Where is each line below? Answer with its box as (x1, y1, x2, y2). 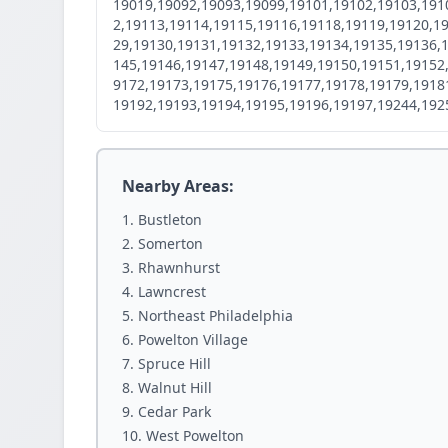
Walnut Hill (138, 378, 212, 397)
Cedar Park (138, 402, 211, 421)
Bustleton (138, 210, 202, 229)
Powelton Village (138, 330, 248, 349)
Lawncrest (138, 282, 206, 301)
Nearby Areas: (122, 175, 234, 197)
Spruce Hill (138, 354, 211, 373)
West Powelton (146, 426, 244, 445)
